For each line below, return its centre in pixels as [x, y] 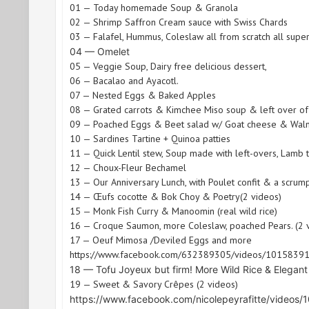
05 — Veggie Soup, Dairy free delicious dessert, [169, 66]
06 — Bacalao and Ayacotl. [124, 80]
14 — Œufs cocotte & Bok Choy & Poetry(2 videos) [176, 196]
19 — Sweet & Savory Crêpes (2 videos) [154, 284]
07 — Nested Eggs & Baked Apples [143, 95]
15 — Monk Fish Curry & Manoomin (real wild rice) [173, 211]
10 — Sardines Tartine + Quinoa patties [150, 138]
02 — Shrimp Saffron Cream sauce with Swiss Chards [179, 22]
